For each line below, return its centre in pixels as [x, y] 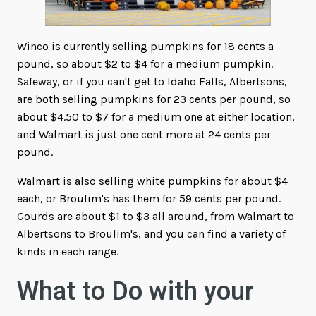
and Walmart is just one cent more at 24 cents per [144, 134]
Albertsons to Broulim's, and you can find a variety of [151, 233]
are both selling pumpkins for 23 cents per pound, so [154, 99]
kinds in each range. [68, 251]
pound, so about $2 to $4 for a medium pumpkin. [145, 63]
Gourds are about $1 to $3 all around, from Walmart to [156, 216]
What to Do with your [135, 291]
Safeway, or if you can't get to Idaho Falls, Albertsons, [152, 81]
